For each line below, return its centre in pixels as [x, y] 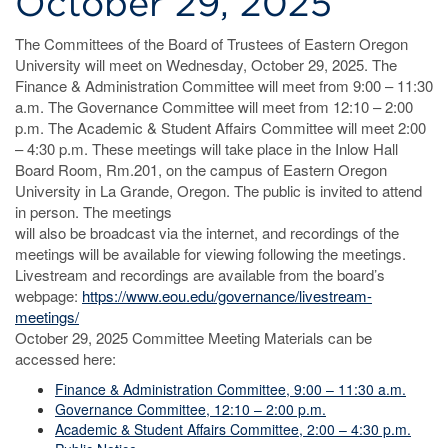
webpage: [48, 295]
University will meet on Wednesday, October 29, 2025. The [206, 64]
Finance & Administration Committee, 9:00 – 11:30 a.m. [230, 389]
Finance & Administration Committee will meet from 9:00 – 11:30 [224, 85]
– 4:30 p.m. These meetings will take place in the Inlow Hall [206, 148]
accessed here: [65, 358]
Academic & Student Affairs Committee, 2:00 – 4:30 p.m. [233, 429]
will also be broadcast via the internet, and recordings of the [207, 232]
